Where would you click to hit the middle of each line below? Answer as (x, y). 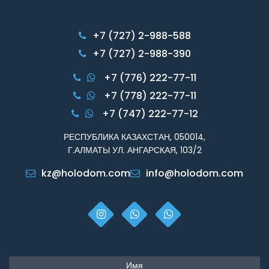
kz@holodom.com (86, 173)
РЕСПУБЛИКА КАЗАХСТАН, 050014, (134, 137)
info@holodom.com (195, 173)
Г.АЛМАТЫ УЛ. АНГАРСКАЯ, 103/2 (134, 150)
